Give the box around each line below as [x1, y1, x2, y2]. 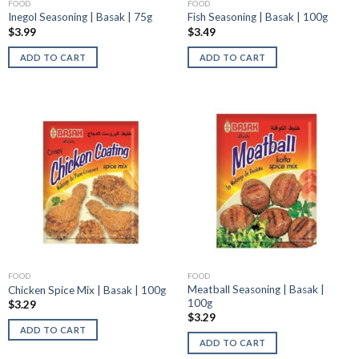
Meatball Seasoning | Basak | [187, 283, 325, 296]
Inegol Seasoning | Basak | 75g [7, 10, 152, 24]
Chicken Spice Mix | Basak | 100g [7, 283, 166, 296]
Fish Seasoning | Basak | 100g [187, 10, 328, 24]
